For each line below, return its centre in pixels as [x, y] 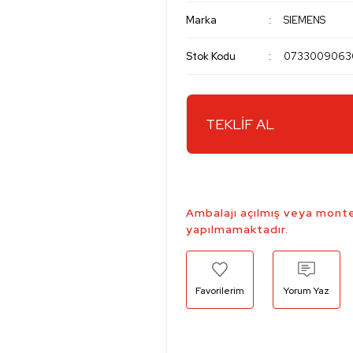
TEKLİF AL [240, 124]
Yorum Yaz [307, 291]
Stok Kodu [211, 56]
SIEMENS [305, 20]
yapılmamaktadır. [237, 229]
